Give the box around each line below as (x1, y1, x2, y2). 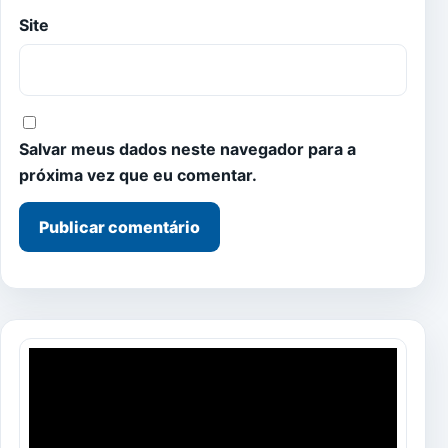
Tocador (28, 350, 91, 371)
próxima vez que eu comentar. (19, 165, 257, 186)
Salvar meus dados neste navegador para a (19, 139, 356, 160)
